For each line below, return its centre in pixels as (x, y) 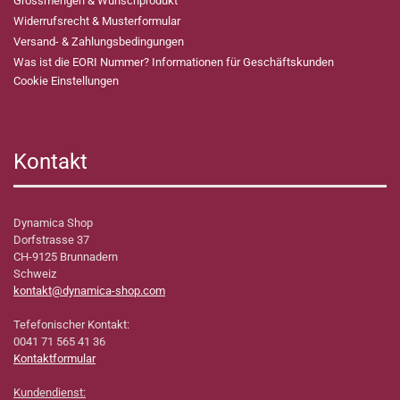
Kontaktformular (54, 359)
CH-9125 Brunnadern (67, 257)
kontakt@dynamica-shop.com (89, 291)
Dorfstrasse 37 (51, 240)
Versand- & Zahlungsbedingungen (99, 42)
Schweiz (35, 274)
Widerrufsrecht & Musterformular (97, 21)
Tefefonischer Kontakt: (71, 325)
